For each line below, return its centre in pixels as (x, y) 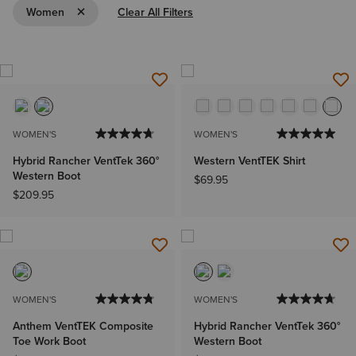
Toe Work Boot (49, 341)
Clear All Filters (155, 12)
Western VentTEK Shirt (250, 161)
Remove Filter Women (119, 11)
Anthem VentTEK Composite (83, 326)
